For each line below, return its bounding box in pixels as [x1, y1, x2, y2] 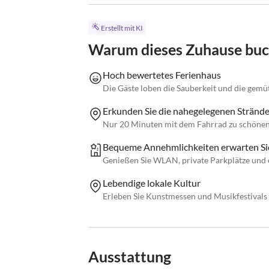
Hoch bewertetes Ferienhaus [103, 69, 221, 81]
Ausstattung [88, 247, 171, 266]
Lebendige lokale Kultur [103, 177, 201, 189]
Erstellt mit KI [100, 23, 143, 33]
